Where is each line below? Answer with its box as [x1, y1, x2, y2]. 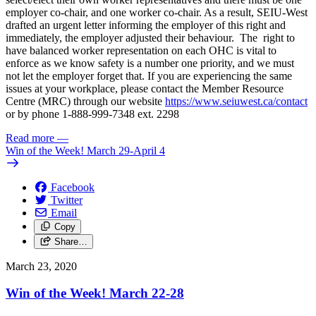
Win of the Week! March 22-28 [6, 286, 184, 301]
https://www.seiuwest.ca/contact [165, 95, 308, 107]
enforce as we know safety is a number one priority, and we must [6, 56, 294, 69]
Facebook [51, 181, 95, 193]
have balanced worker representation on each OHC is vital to [6, 44, 276, 56]
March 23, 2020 [6, 260, 77, 272]
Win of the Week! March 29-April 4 [6, 144, 165, 157]
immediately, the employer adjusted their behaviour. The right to [6, 31, 295, 44]
